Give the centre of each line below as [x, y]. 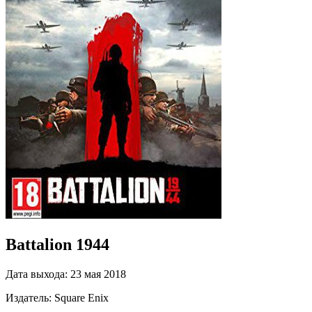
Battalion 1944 [57, 244]
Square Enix [81, 297]
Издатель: [29, 297]
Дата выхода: [37, 274]
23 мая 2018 [98, 274]
